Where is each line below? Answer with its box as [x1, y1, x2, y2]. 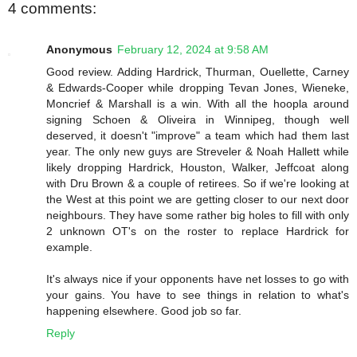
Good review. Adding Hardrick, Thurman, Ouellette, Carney [46, 65, 349, 78]
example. [46, 240, 92, 253]
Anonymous [46, 42, 112, 56]
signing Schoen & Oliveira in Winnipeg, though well [46, 112, 349, 126]
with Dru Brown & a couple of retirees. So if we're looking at [46, 176, 349, 190]
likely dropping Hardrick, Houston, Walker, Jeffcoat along [46, 160, 349, 174]
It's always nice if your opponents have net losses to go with [46, 272, 349, 285]
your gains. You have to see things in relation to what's [46, 288, 349, 301]
